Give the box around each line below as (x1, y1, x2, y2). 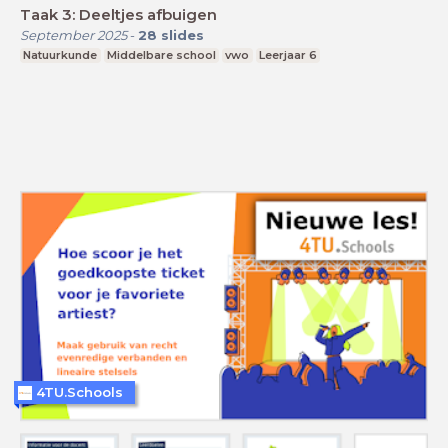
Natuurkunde (23, 48, 98, 63)
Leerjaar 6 (259, 48, 318, 63)
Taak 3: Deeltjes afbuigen (20, 5, 217, 25)
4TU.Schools (36, 384, 123, 401)
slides (161, 27, 204, 44)
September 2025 (20, 27, 127, 44)
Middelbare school (106, 48, 216, 63)
